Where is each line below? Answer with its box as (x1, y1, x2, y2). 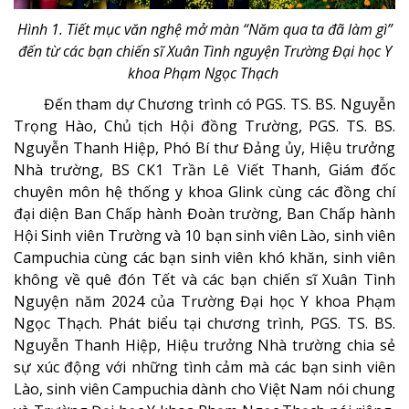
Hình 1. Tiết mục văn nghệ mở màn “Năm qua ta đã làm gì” (16, 18, 393, 39)
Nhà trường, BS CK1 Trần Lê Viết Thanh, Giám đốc (14, 159, 395, 180)
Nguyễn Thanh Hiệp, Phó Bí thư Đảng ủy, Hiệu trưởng (14, 137, 395, 158)
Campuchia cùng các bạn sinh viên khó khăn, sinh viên (14, 246, 395, 267)
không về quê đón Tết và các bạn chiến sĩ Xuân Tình (14, 268, 395, 289)
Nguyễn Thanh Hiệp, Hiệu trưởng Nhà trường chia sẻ (14, 334, 395, 355)
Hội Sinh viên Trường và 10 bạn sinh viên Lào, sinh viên (14, 225, 395, 246)
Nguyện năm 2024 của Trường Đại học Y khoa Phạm (14, 290, 395, 311)
